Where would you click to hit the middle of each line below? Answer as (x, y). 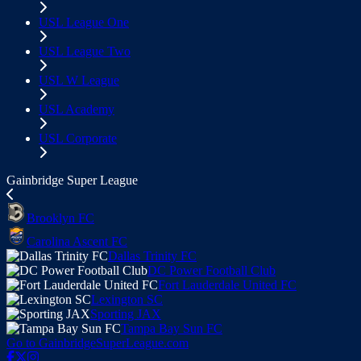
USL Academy (77, 109)
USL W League (79, 80)
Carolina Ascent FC (77, 241)
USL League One (84, 22)
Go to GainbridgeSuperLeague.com (98, 343)
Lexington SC (127, 299)
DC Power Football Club (212, 270)
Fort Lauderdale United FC (227, 285)
